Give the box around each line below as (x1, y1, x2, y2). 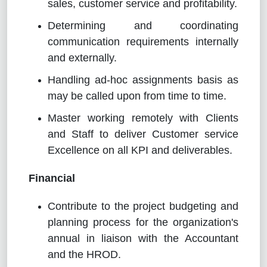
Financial (29, 172, 75, 184)
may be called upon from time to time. (48, 89, 226, 102)
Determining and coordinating (48, 19, 238, 32)
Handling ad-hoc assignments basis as (48, 73, 238, 86)
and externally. (48, 51, 117, 64)
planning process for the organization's (48, 216, 238, 228)
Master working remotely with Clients (48, 111, 238, 124)
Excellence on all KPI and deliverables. (48, 144, 232, 156)
